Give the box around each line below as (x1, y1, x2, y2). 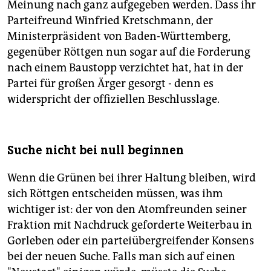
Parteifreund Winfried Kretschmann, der (7, 13, 213, 27)
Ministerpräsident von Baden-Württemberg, (7, 29, 230, 43)
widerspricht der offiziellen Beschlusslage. (7, 92, 220, 106)
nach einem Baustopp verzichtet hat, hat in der (7, 60, 243, 74)
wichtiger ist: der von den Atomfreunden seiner (7, 202, 247, 216)
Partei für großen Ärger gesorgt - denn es (7, 76, 214, 90)
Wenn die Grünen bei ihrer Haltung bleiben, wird (7, 171, 256, 184)
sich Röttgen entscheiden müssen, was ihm (7, 186, 223, 200)
